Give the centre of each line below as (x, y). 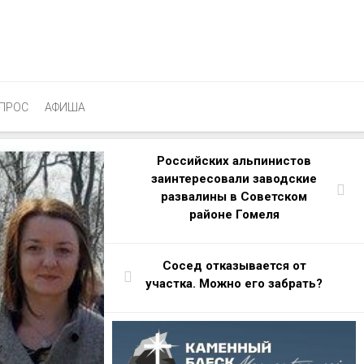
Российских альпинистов (234, 161)
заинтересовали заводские (234, 179)
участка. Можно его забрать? (234, 284)
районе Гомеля (234, 214)
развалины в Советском (234, 197)
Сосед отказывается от (234, 266)
